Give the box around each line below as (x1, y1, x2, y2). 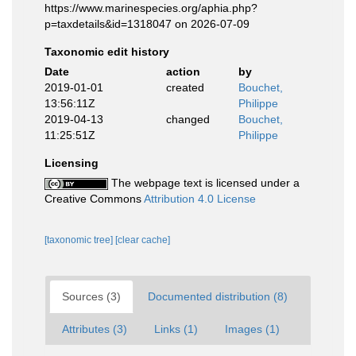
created (165, 81, 204, 94)
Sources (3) (62, 290, 121, 303)
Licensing (44, 157, 99, 169)
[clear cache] (115, 234, 170, 246)
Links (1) (154, 323, 198, 335)
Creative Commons (44, 192, 144, 205)
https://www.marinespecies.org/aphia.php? (44, 2, 257, 14)
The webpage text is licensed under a (108, 176, 300, 189)
